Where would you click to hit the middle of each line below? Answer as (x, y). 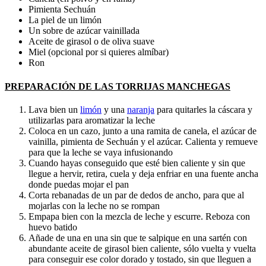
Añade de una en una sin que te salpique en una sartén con (138, 238)
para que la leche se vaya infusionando (101, 152)
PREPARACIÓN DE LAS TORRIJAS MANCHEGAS (118, 86)
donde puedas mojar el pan (79, 184)
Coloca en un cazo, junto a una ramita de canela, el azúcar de (142, 131)
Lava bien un (54, 110)
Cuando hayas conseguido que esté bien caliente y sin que (137, 163)
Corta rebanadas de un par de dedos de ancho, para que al (136, 195)
